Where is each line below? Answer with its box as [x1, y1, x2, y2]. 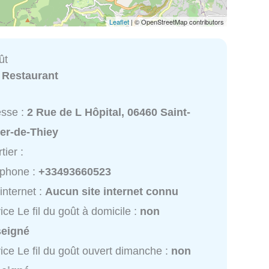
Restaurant [2, 69, 59, 82]
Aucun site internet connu [45, 186, 179, 198]
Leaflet [109, 16, 129, 26]
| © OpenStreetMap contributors [129, 16, 224, 26]
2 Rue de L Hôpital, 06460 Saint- [27, 106, 191, 119]
